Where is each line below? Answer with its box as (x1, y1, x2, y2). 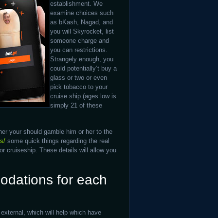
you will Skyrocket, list (50, 28, 114, 35)
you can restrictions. (50, 46, 108, 54)
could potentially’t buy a (50, 65, 117, 72)
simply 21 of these (50, 102, 102, 109)
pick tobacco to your (50, 83, 108, 91)
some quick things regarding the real (5, 137, 109, 145)
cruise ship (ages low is (50, 92, 116, 100)
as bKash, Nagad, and (50, 18, 113, 26)
